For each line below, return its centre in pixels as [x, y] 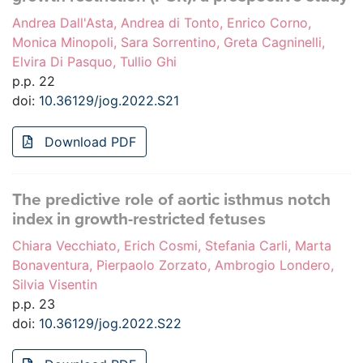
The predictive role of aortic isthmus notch [171, 200]
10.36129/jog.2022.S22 [110, 324]
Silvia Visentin [55, 285]
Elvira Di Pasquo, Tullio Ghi [94, 62]
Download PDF [88, 142]
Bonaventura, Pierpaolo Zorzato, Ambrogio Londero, [173, 265]
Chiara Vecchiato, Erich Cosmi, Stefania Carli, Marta [172, 246]
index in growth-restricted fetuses [139, 220]
